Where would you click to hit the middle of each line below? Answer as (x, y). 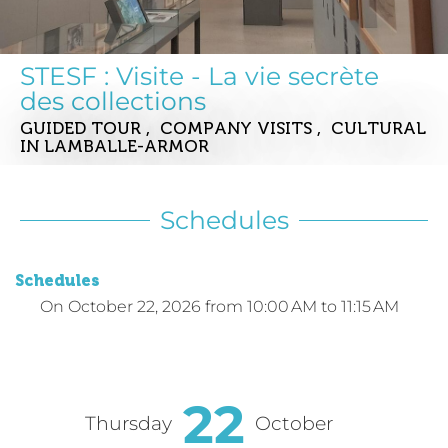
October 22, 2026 (134, 306)
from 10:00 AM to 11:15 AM (302, 306)
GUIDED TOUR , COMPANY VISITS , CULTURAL (223, 128)
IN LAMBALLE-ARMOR (114, 146)
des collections (113, 101)
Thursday (128, 423)
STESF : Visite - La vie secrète (199, 76)
